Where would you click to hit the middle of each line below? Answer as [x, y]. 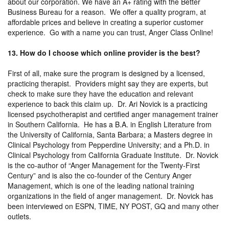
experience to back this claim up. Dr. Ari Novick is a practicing [108, 104]
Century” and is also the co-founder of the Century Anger [100, 175]
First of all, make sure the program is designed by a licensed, [106, 73]
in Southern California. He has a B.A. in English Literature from [110, 124]
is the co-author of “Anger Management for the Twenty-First [104, 165]
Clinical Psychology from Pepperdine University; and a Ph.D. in [109, 144]
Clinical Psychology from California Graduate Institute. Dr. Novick [113, 155]
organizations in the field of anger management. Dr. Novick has [110, 196]
